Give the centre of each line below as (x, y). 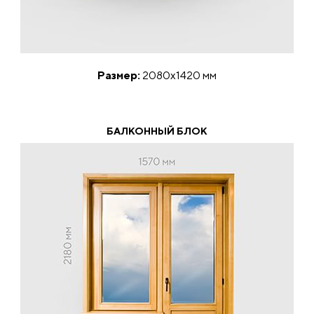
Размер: (119, 75)
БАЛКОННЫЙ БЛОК (157, 131)
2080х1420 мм (178, 75)
